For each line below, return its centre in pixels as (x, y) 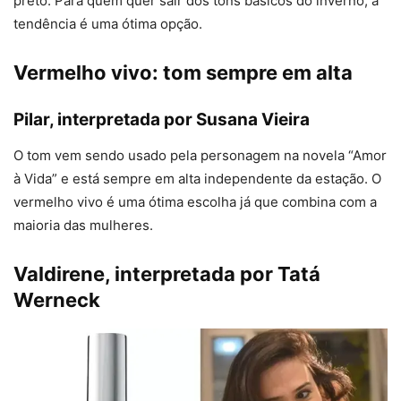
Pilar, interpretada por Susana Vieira (162, 120)
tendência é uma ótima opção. (108, 24)
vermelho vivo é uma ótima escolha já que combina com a (195, 202)
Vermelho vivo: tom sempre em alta (183, 73)
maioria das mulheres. (83, 226)
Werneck (57, 300)
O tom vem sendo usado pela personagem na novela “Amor (200, 156)
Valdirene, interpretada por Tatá (167, 274)
